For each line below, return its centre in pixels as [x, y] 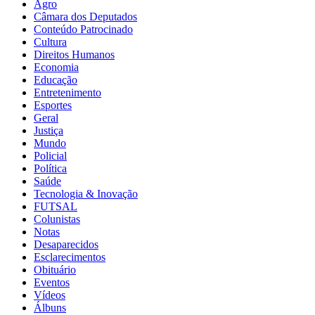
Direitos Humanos [74, 55]
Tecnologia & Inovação [86, 194]
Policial [50, 156]
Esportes [53, 105]
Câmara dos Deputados [85, 17]
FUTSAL [56, 207]
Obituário [55, 270]
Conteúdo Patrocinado [83, 30]
